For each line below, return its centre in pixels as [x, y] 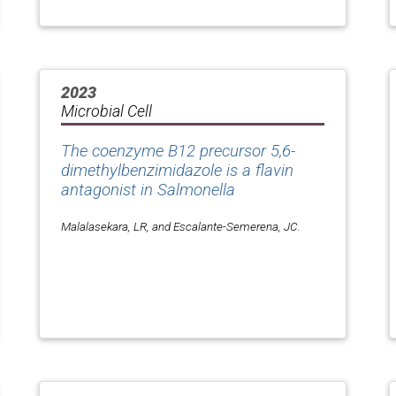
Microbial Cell [107, 110]
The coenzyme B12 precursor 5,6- [178, 151]
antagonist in [109, 190]
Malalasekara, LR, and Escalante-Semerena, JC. [181, 226]
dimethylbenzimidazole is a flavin [177, 170]
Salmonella [196, 190]
